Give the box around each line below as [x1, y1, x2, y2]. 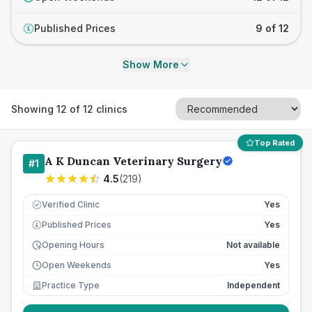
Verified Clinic [42, 199, 100, 210]
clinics [93, 102, 127, 115]
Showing [11, 102, 56, 115]
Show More [122, 58, 179, 70]
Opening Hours [42, 240, 104, 250]
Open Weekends [42, 260, 111, 270]
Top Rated [254, 138, 295, 148]
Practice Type [42, 280, 100, 290]
